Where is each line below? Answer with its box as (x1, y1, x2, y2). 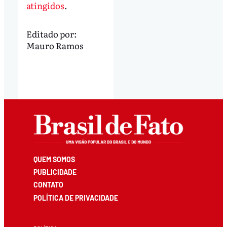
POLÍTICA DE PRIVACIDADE (33, 193, 119, 202)
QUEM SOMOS (33, 155, 75, 164)
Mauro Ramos (26, 39, 84, 52)
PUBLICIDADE (33, 168, 77, 177)
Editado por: (26, 27, 77, 41)
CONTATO (33, 180, 64, 190)
